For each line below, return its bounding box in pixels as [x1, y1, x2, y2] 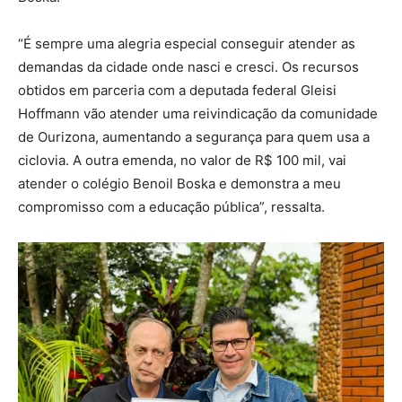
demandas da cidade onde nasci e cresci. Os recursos [18, 57, 359, 75]
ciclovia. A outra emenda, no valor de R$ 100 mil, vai [18, 151, 346, 169]
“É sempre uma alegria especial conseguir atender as [18, 34, 355, 52]
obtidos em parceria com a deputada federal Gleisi [18, 81, 336, 99]
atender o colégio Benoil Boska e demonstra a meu [18, 174, 341, 192]
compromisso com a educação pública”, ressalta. [18, 197, 325, 215]
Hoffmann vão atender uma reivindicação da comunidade [18, 104, 378, 122]
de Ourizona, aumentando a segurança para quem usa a [18, 127, 370, 145]
